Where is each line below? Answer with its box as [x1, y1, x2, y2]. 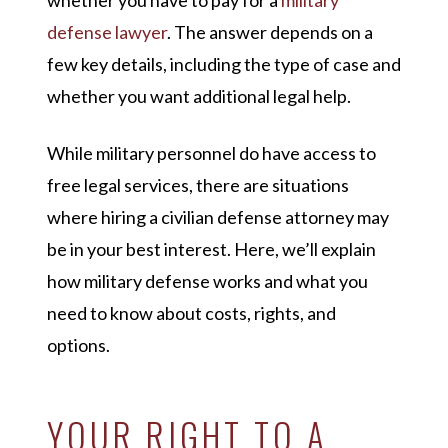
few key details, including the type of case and [46, 53, 401, 76]
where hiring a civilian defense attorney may [46, 206, 389, 229]
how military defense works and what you [46, 270, 368, 293]
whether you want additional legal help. [46, 85, 351, 108]
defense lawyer [46, 21, 167, 44]
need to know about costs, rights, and [46, 302, 336, 325]
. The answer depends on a [166, 21, 373, 44]
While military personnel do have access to [46, 142, 376, 165]
